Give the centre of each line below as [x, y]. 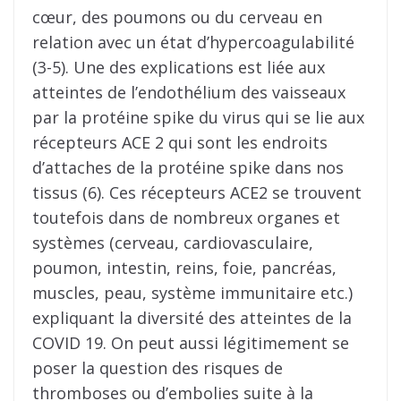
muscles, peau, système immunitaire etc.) [192, 293]
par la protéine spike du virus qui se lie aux [198, 118]
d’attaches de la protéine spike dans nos [188, 168]
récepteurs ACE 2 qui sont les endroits [180, 143]
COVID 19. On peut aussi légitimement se [191, 343]
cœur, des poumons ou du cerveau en [177, 17]
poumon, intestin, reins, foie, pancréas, [184, 268]
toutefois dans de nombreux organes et [186, 218]
